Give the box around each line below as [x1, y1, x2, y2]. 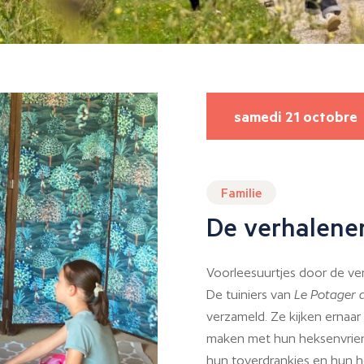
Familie [221, 184, 262, 201]
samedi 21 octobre [234, 106, 357, 126]
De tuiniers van [206, 287, 294, 303]
